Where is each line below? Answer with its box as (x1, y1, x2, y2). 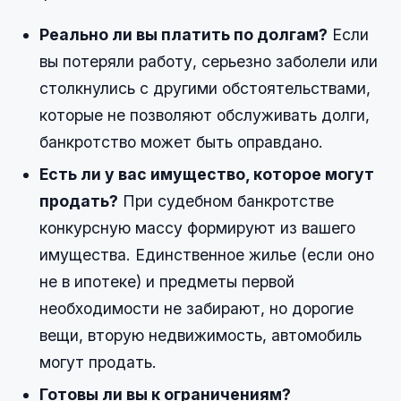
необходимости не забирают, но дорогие (39, 299, 354, 319)
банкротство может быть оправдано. (39, 132, 323, 152)
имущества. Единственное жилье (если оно (39, 245, 374, 265)
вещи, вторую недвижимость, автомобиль (39, 326, 362, 346)
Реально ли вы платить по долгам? (39, 25, 328, 45)
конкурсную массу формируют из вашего (39, 218, 355, 238)
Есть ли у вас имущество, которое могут (39, 165, 374, 184)
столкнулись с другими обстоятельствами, (39, 79, 371, 98)
